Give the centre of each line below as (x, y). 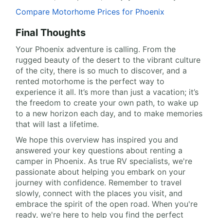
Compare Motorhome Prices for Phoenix (90, 12)
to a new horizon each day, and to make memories (109, 114)
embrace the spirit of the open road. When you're (107, 204)
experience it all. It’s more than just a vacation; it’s (107, 92)
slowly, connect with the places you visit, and (99, 193)
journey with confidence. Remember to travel (99, 183)
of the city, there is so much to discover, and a (101, 71)
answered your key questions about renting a (99, 151)
